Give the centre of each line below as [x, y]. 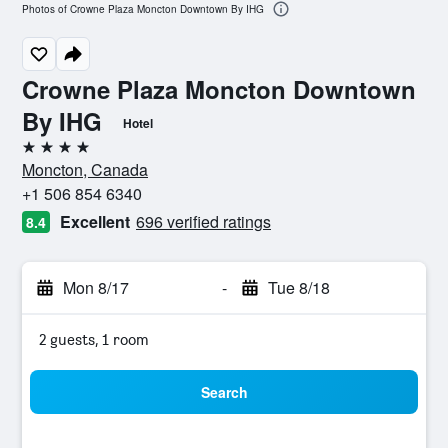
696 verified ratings [203, 221]
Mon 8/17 [96, 287]
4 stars [44, 154]
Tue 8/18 [298, 287]
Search [224, 392]
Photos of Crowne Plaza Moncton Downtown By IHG [143, 9]
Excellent [95, 221]
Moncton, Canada [85, 169]
